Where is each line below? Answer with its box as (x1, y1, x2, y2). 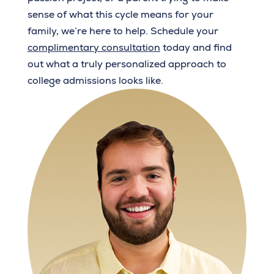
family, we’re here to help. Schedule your (27, 24, 218, 38)
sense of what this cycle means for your (27, 8, 213, 21)
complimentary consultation (27, 41, 160, 54)
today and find (160, 41, 232, 54)
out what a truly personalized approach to (27, 57, 226, 71)
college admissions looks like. (27, 74, 163, 87)
